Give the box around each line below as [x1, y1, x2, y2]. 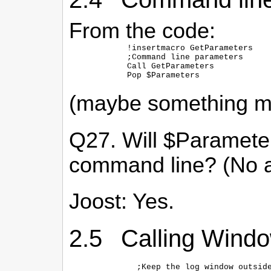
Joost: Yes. [69, 189, 174, 214]
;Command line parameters [117, 52, 243, 62]
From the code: [69, 18, 215, 43]
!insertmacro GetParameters [117, 43, 253, 53]
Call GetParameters [117, 61, 214, 71]
